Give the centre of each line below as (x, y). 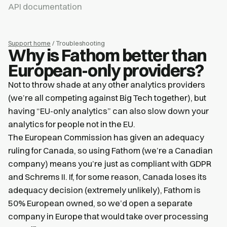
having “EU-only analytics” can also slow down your (108, 111)
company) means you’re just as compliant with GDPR (110, 164)
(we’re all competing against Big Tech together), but (107, 98)
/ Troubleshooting (78, 43)
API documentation (45, 7)
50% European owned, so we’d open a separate (100, 203)
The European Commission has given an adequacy (106, 137)
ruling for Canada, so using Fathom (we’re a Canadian (110, 150)
